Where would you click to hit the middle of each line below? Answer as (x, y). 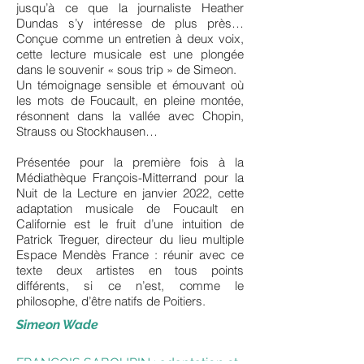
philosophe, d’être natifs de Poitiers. (111, 301)
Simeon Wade (57, 325)
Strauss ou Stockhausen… (87, 131)
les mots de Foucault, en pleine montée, (130, 100)
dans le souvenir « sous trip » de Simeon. (126, 69)
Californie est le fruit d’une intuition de (130, 224)
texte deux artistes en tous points (130, 270)
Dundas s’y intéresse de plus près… (130, 23)
